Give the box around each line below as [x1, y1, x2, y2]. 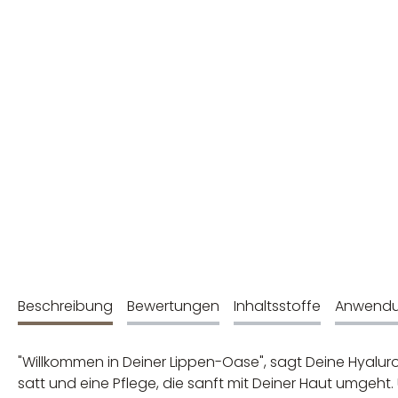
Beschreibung [18, 295, 113, 316]
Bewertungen [127, 295, 219, 316]
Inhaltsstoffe [234, 295, 321, 316]
